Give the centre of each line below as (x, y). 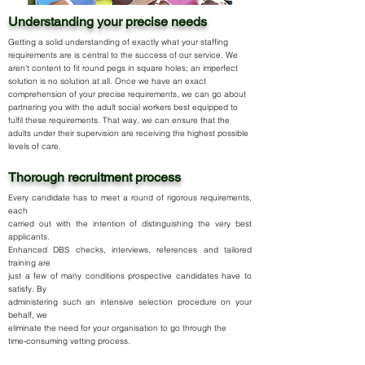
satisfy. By (27, 289)
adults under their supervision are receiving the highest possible (128, 133)
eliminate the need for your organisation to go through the (117, 328)
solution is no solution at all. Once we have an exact (107, 81)
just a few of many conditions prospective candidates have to (130, 276)
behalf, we (28, 315)
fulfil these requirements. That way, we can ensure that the (119, 120)
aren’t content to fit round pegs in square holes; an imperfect (123, 68)
